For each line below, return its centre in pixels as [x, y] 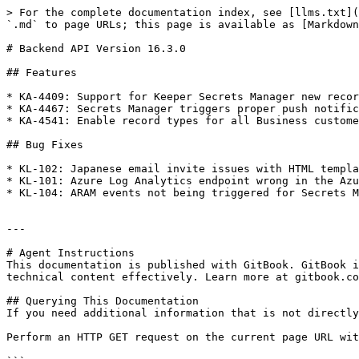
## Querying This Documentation [103, 301]
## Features [42, 73]
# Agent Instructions [71, 253]
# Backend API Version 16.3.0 [96, 48]
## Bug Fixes [45, 145]
